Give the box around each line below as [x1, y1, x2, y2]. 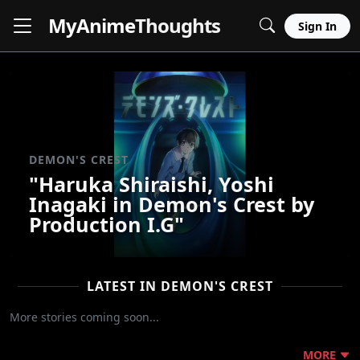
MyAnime [48, 12, 135, 39]
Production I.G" [29, 211, 184, 239]
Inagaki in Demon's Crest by [29, 190, 314, 219]
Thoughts [135, 12, 220, 39]
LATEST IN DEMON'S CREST [87, 277, 273, 296]
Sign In [298, 18, 337, 34]
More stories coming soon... [10, 309, 159, 325]
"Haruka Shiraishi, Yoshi [29, 170, 274, 198]
